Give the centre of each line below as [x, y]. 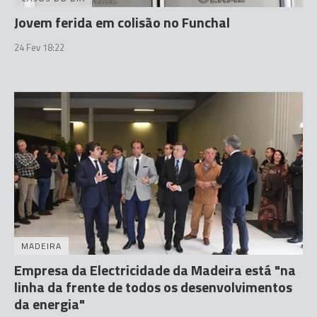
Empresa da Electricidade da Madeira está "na [155, 270]
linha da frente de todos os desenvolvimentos [153, 287]
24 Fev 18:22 [39, 48]
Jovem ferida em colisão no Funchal [122, 23]
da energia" [50, 304]
